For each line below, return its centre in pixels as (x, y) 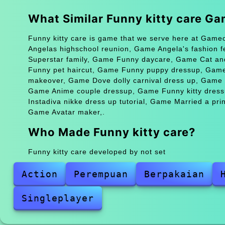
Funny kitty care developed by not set (97, 151)
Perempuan (101, 174)
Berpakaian (174, 174)
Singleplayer (58, 198)
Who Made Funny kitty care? (111, 132)
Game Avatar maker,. (66, 112)
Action (39, 174)
